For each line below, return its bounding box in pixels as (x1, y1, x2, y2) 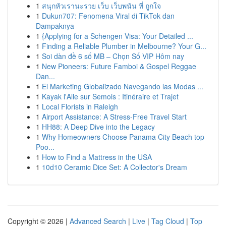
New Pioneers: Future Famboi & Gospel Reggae (42, 61, 196, 71)
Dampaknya (36, 21, 74, 31)
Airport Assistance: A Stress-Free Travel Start (42, 111, 187, 122)
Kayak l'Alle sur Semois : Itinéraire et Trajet (42, 91, 179, 101)
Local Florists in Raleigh (42, 101, 118, 111)
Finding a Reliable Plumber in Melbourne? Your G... (42, 41, 206, 51)
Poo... (36, 142, 54, 152)
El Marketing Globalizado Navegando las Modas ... (42, 81, 203, 91)
